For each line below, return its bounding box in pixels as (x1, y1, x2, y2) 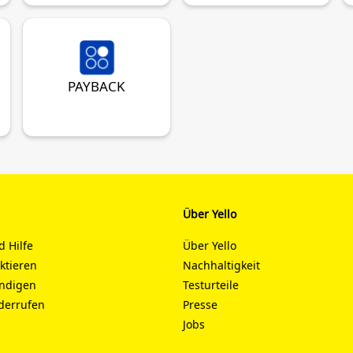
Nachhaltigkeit (183, 258, 260, 273)
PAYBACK (68, 77, 126, 95)
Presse (183, 297, 217, 312)
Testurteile (183, 277, 239, 292)
